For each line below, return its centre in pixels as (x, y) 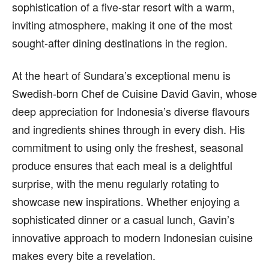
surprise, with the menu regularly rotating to (116, 183)
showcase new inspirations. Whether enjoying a (126, 201)
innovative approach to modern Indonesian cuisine (132, 237)
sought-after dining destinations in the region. (120, 42)
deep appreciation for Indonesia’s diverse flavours (131, 111)
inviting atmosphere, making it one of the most (122, 24)
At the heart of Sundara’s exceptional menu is (121, 75)
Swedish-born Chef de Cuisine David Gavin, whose (134, 93)
